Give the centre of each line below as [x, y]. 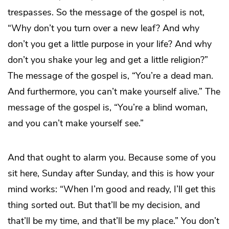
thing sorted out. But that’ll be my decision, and [104, 205]
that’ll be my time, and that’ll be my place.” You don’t [113, 221]
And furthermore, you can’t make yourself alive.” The [114, 92]
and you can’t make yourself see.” [76, 123]
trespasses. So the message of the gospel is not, [106, 13]
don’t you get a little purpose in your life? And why [110, 44]
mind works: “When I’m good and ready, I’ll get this [112, 189]
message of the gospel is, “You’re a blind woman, [108, 108]
